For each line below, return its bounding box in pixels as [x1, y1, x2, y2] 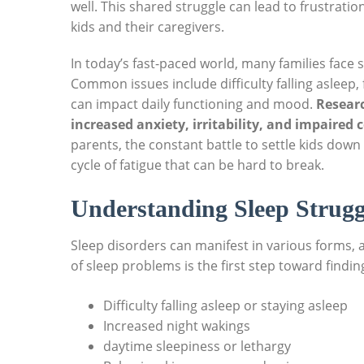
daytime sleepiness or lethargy [103, 337, 291, 356]
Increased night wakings [103, 317, 250, 336]
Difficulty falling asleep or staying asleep [103, 297, 348, 315]
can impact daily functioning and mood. [71, 95, 316, 114]
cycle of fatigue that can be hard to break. [71, 156, 324, 175]
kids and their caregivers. [71, 18, 224, 37]
